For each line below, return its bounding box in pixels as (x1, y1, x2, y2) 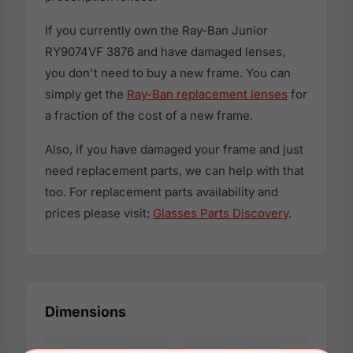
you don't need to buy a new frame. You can (45, 65, 291, 80)
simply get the (45, 86, 127, 102)
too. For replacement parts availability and (45, 184, 278, 199)
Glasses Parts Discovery (153, 205, 288, 221)
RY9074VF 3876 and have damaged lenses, (45, 43, 285, 59)
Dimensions (45, 303, 126, 320)
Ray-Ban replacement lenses (127, 86, 288, 102)
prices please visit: (45, 205, 153, 221)
